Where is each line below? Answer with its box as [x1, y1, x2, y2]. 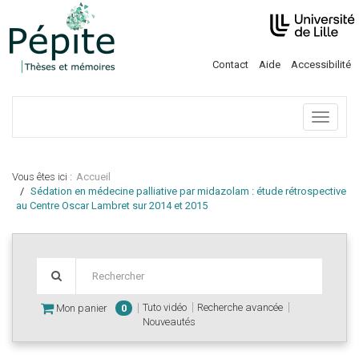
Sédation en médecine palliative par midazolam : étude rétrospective [30, 186, 346, 196]
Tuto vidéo [143, 302, 187, 313]
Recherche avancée [197, 302, 283, 313]
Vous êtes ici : [12, 171, 72, 182]
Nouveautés [143, 317, 196, 327]
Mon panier [54, 303, 107, 313]
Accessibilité [291, 59, 351, 70]
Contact [212, 59, 248, 70]
